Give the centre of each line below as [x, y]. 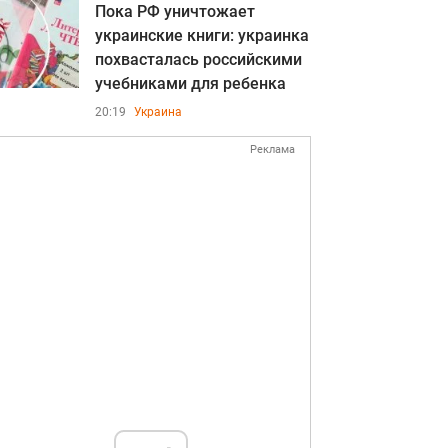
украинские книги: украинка [202, 35]
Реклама [272, 149]
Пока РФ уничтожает [175, 11]
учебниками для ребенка [190, 83]
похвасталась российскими [198, 59]
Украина [158, 112]
